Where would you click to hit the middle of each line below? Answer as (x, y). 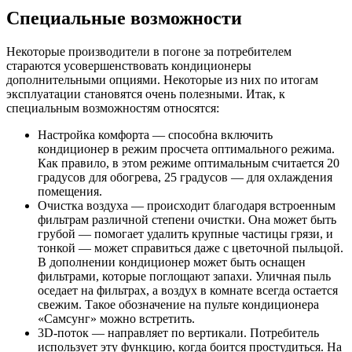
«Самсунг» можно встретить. (116, 318)
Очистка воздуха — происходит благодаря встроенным (187, 205)
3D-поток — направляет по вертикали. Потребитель (178, 332)
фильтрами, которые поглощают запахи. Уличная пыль (184, 276)
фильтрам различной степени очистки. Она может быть (187, 219)
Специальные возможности (124, 18)
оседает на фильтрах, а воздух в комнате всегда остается (188, 290)
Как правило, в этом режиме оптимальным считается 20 (189, 163)
